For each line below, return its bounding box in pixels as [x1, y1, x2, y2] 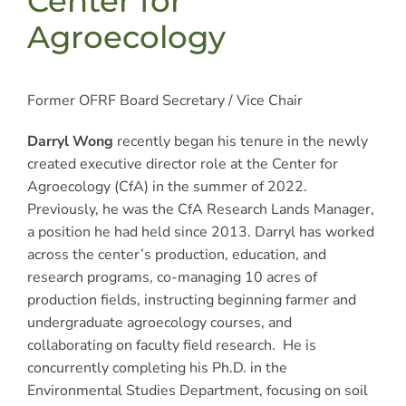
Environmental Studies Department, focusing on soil [26, 380, 368, 401]
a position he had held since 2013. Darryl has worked [26, 221, 374, 242]
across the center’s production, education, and [26, 244, 326, 265]
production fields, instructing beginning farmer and [26, 289, 356, 310]
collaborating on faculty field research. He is [26, 334, 316, 355]
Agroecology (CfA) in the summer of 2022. [26, 176, 307, 197]
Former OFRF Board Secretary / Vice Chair [26, 90, 303, 111]
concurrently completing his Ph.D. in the [26, 357, 287, 378]
